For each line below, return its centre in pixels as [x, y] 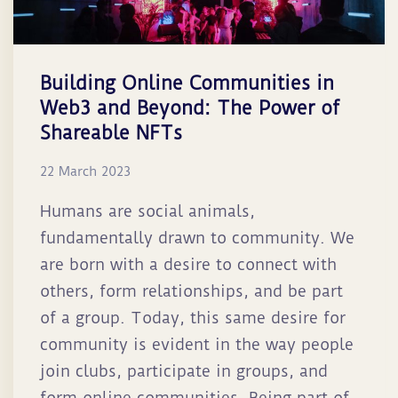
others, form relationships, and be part [191, 291]
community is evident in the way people [197, 345]
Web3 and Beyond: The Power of [190, 108]
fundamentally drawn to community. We [197, 238]
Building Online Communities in [187, 84]
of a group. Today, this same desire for [193, 318]
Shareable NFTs [111, 133]
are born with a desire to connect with [188, 265]
